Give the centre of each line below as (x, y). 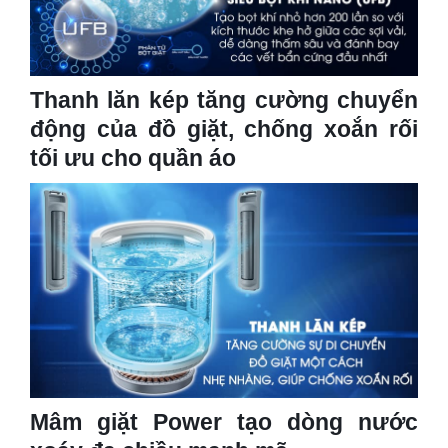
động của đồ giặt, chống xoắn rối (224, 128)
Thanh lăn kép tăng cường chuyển (224, 99)
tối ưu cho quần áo (133, 157)
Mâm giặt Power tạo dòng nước (224, 422)
